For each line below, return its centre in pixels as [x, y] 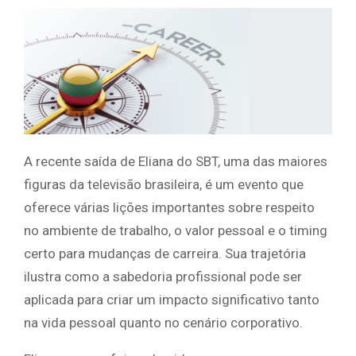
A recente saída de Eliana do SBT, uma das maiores [176, 162]
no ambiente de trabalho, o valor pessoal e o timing [176, 231]
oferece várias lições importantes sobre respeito [169, 208]
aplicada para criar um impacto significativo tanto [172, 300]
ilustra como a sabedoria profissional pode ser [163, 277]
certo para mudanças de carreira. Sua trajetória [165, 254]
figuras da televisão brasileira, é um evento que [164, 185]
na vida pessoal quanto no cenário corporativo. [163, 323]
